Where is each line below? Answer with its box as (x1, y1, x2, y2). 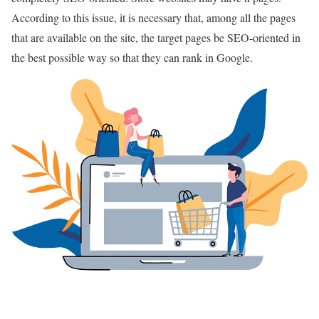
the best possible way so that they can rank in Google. (11, 49, 253, 65)
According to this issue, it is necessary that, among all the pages (11, 9, 296, 25)
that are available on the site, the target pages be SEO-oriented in (11, 29, 300, 45)
